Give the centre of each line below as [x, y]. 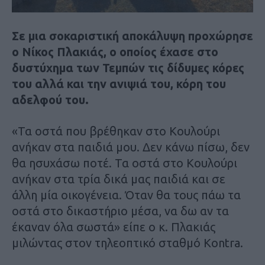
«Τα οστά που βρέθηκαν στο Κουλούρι [116, 131]
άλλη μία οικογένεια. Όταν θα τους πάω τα [126, 195]
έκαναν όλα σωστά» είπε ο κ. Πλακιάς [114, 227]
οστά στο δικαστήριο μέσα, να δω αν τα [120, 211]
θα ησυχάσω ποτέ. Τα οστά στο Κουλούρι [125, 163]
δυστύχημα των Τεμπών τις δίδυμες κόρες [128, 67]
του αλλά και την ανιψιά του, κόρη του [119, 83]
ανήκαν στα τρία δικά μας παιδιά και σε [119, 179]
